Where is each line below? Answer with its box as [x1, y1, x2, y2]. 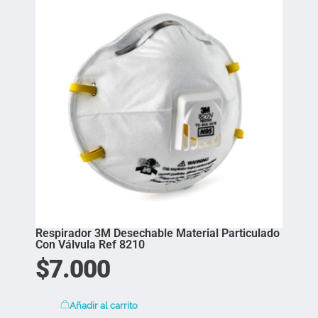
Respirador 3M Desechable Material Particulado [35, 226, 280, 241]
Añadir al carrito [70, 300, 138, 311]
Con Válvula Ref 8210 [35, 238, 145, 252]
